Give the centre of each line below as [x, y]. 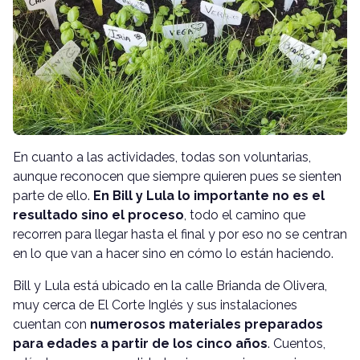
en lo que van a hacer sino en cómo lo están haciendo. [173, 253]
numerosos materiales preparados [207, 324]
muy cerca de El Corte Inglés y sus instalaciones [155, 305]
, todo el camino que [245, 215]
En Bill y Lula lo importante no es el [209, 195]
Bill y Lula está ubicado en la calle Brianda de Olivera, [170, 285]
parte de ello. [53, 195]
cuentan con [51, 324]
